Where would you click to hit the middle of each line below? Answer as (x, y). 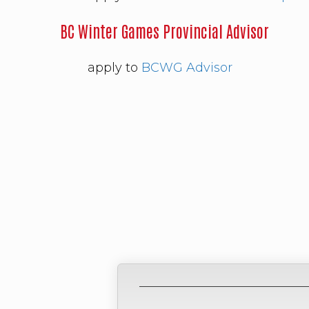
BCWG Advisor (187, 67)
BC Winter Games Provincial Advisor (165, 31)
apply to (114, 67)
